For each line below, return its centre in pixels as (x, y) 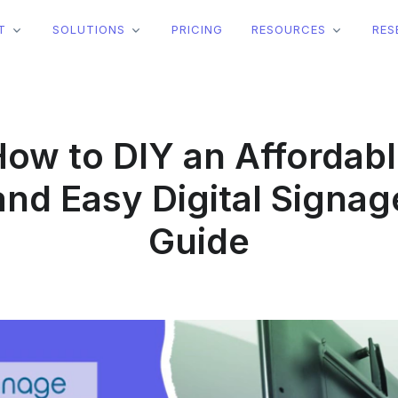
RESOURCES (289, 29)
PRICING (197, 29)
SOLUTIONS (89, 29)
